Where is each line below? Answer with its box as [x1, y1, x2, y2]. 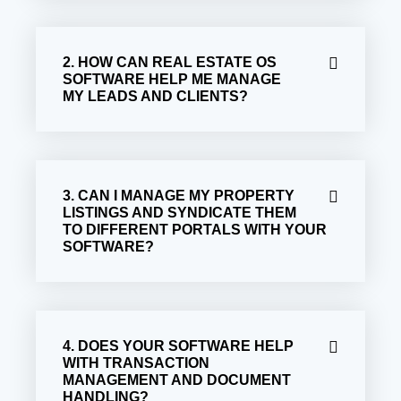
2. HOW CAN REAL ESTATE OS [63, 54, 277, 70]
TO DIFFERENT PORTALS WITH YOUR [63, 221, 327, 237]
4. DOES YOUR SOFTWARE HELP [63, 337, 294, 354]
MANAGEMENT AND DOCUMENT [63, 371, 291, 388]
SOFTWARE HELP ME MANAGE [63, 71, 281, 87]
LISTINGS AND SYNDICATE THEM [63, 204, 296, 220]
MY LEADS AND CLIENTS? [63, 88, 248, 104]
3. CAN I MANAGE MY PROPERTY [63, 187, 294, 203]
